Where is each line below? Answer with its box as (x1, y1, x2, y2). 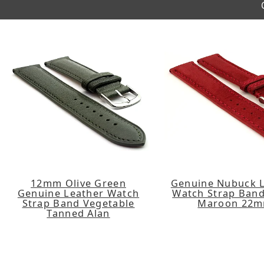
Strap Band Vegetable (22, 196, 135, 210)
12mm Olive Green (31, 176, 126, 190)
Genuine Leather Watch (17, 186, 140, 200)
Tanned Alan (47, 206, 110, 220)
